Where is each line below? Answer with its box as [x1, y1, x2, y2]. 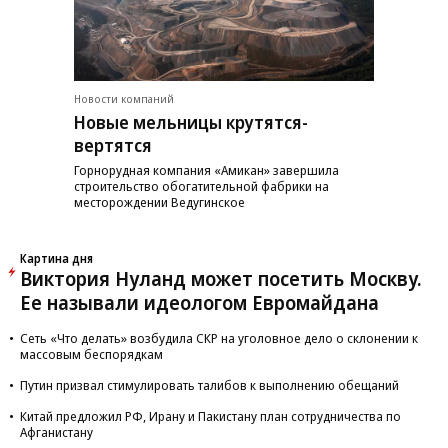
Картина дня [20, 249, 93, 266]
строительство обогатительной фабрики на [74, 176, 329, 195]
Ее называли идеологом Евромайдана [20, 288, 379, 316]
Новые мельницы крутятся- [74, 109, 308, 134]
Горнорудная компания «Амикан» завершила [74, 160, 339, 179]
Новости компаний [74, 90, 174, 106]
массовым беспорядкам [20, 344, 163, 363]
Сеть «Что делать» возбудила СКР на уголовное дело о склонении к [20, 328, 418, 347]
